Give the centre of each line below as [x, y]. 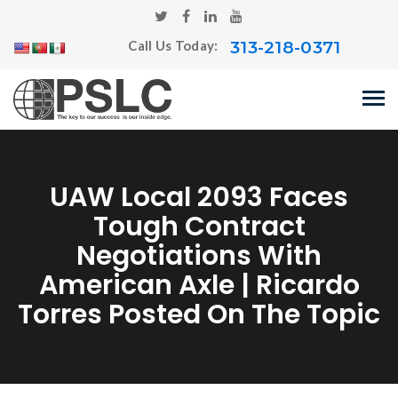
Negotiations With [199, 256]
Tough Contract [199, 227]
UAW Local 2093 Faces [199, 197]
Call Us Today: [175, 46]
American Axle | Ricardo [199, 285]
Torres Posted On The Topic [199, 314]
